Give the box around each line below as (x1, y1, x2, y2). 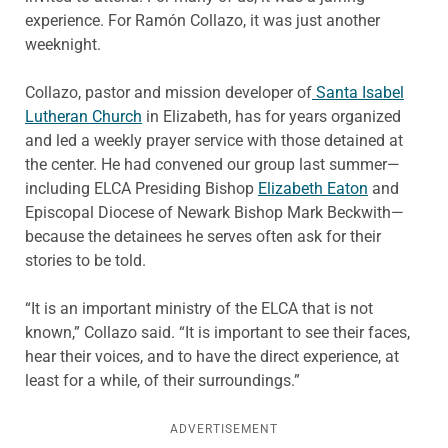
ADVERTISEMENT (170, 422, 278, 437)
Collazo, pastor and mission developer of (25, 83, 312, 103)
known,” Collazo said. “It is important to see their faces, (25, 323, 410, 343)
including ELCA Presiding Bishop (25, 179, 258, 199)
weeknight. (25, 35, 103, 55)
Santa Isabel (312, 83, 404, 103)
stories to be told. (25, 251, 148, 271)
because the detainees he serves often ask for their (25, 227, 381, 247)
